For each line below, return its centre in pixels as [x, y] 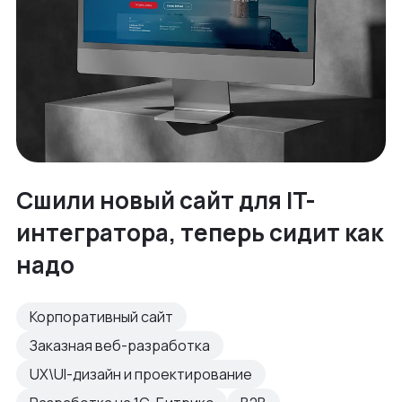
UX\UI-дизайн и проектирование [141, 374]
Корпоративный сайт [101, 316]
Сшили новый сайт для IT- [166, 200]
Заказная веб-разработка [120, 345]
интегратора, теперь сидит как [200, 232]
